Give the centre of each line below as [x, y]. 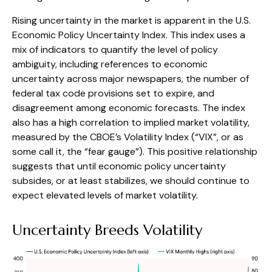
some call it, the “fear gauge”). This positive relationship [135, 151]
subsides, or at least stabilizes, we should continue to [131, 181]
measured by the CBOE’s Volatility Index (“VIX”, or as [128, 137]
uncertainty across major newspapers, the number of [131, 79]
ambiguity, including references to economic [110, 64]
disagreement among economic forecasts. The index [129, 108]
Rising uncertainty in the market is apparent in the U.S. [131, 20]
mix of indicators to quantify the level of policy [115, 49]
